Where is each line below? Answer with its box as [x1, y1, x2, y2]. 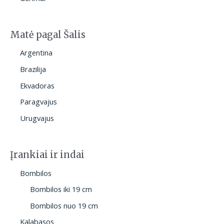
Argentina [20, 47, 52, 58]
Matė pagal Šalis [10, 28, 85, 40]
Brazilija [20, 64, 46, 74]
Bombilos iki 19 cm [30, 184, 92, 194]
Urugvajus [20, 113, 54, 123]
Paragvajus [20, 96, 57, 107]
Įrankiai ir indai [10, 148, 84, 160]
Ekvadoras [20, 80, 54, 90]
